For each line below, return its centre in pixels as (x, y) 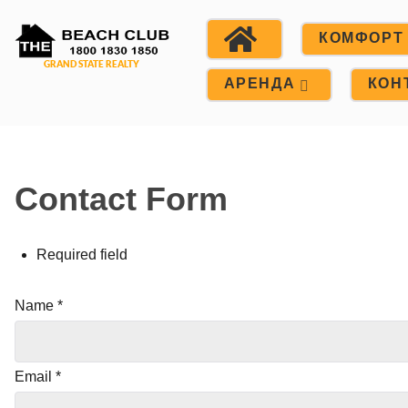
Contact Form (121, 199)
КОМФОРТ (362, 37)
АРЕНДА (260, 82)
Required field (82, 255)
